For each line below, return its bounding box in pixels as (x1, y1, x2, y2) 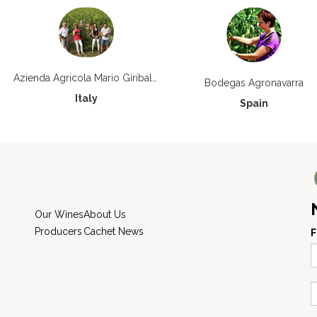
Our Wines (35, 209, 83, 220)
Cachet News (83, 226, 144, 237)
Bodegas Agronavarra (204, 77, 304, 88)
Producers (35, 226, 82, 237)
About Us (83, 209, 126, 220)
